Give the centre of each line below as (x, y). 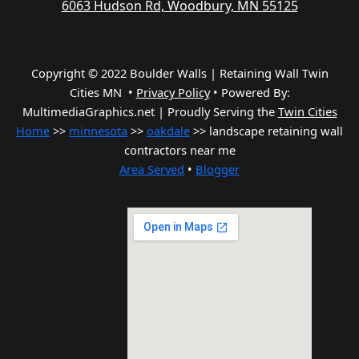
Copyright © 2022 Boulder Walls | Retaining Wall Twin (179, 73)
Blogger (218, 169)
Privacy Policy (173, 93)
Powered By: (255, 93)
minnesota (98, 131)
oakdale (168, 131)
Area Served (152, 169)
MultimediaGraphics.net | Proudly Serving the (150, 112)
